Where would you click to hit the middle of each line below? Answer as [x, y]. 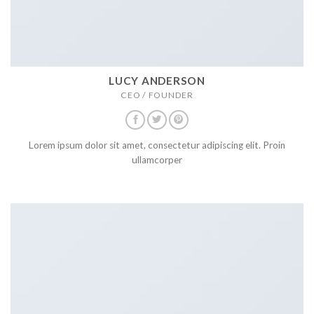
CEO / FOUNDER [157, 95]
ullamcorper [157, 160]
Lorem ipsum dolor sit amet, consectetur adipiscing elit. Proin [157, 145]
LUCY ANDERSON [157, 81]
